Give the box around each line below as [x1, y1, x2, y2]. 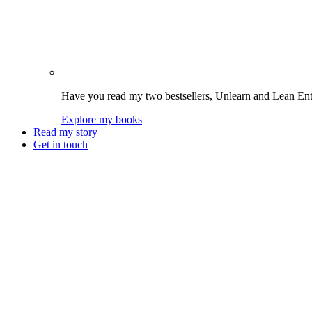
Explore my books [61, 114, 142, 125]
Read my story [33, 126, 97, 138]
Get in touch [33, 139, 88, 150]
